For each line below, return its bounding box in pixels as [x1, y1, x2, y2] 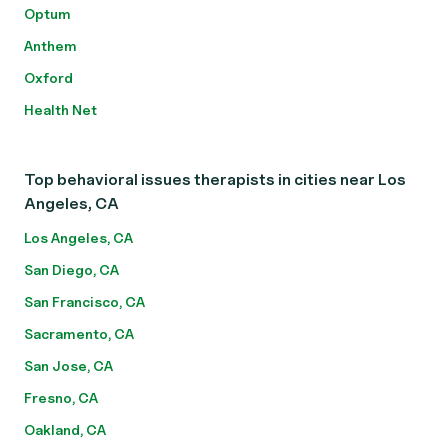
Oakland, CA [24, 421, 106, 438]
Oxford [24, 69, 73, 86]
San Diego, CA [24, 261, 119, 278]
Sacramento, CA [24, 325, 134, 342]
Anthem [24, 37, 77, 54]
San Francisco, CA [24, 293, 145, 310]
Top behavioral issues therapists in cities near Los [24, 170, 406, 189]
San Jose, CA [24, 357, 113, 374]
